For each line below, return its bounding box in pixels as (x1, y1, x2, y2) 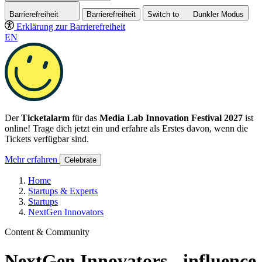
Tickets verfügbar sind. (5, 134, 89, 144)
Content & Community (5, 227, 89, 237)
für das (70, 113, 99, 123)
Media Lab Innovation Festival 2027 (99, 113, 243, 123)
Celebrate (64, 156, 96, 165)
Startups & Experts (28, 186, 98, 196)
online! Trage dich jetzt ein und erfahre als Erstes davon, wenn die (5, 123, 248, 134)
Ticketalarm (21, 113, 70, 123)
